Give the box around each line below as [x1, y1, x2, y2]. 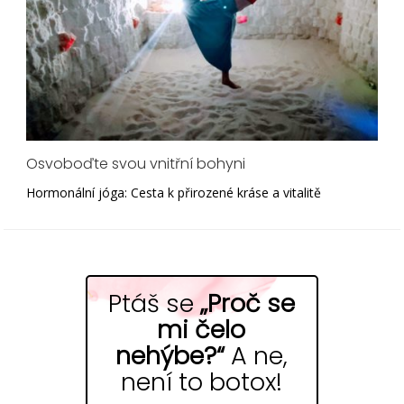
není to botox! [120, 365, 282, 399]
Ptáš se [107, 287, 200, 321]
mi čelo [157, 313, 246, 347]
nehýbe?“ [115, 339, 231, 373]
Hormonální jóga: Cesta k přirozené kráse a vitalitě [26, 184, 322, 202]
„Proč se [199, 287, 295, 321]
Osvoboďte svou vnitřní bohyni [26, 153, 246, 175]
